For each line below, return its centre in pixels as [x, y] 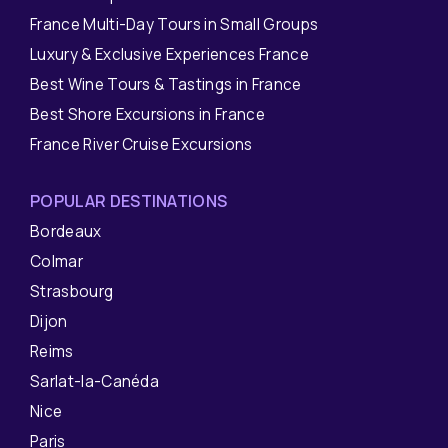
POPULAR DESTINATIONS [129, 201]
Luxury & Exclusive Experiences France [169, 54]
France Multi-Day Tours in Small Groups [174, 24]
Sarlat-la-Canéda [95, 381]
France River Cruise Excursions [141, 144]
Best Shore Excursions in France [147, 114]
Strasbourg [72, 291]
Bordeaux [66, 231]
